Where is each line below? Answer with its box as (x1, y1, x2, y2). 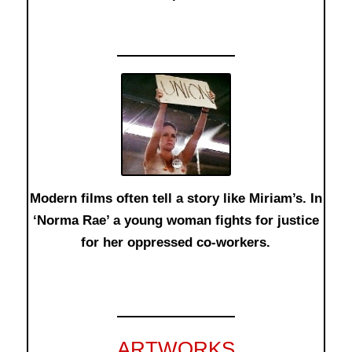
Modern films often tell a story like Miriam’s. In (29, 190, 322, 206)
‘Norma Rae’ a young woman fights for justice (32, 212, 319, 228)
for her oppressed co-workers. (81, 234, 271, 250)
